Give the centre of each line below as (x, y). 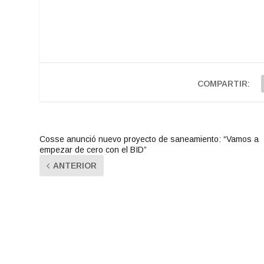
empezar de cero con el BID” (93, 150)
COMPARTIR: (224, 84)
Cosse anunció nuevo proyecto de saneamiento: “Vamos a (149, 139)
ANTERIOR (75, 166)
